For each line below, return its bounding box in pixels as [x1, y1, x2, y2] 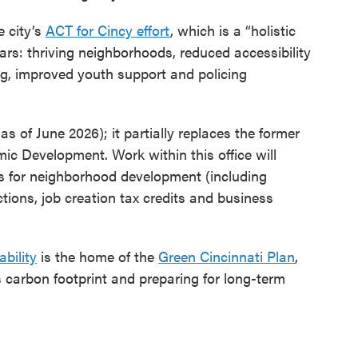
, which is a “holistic [170, 20, 296, 41]
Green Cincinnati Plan [158, 246, 295, 267]
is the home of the [37, 246, 158, 267]
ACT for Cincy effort [46, 20, 170, 41]
